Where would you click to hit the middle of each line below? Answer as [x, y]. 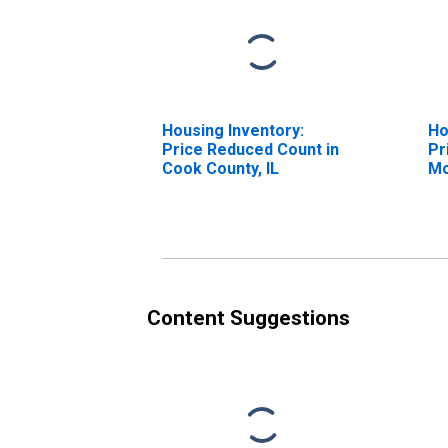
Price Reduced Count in [250, 149]
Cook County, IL [220, 168]
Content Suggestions [248, 317]
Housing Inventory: [233, 130]
